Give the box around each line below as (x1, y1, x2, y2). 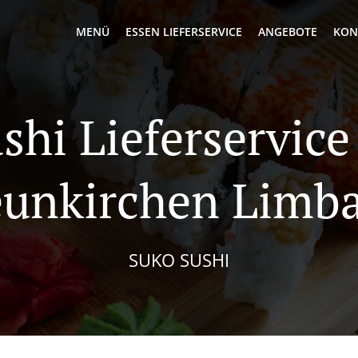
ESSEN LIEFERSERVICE (125, 24, 242, 39)
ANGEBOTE (258, 24, 317, 39)
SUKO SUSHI (129, 247, 229, 272)
